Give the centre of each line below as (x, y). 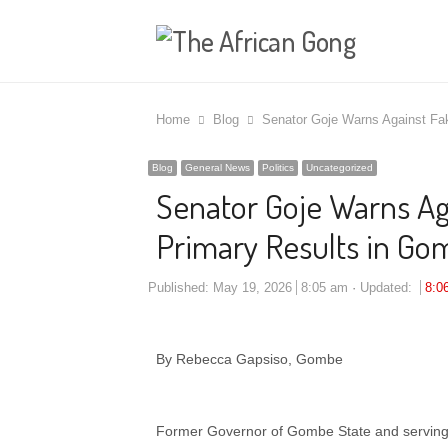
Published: (180, 287)
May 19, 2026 (252, 287)
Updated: (388, 287)
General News (217, 167)
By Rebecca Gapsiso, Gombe (249, 358)
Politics (278, 167)
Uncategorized (339, 167)
